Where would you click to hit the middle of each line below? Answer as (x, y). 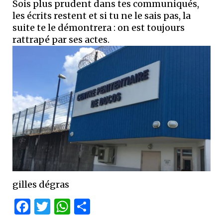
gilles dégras (41, 185)
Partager (123, 207)
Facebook (68, 207)
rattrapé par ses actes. (61, 40)
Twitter (79, 207)
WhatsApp (111, 207)
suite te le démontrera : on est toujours (99, 28)
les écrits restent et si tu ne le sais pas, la (102, 16)
